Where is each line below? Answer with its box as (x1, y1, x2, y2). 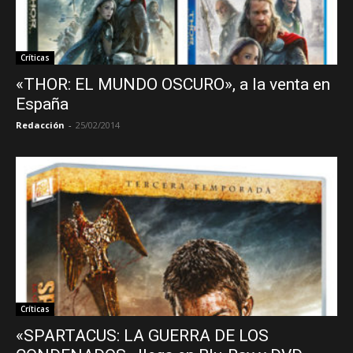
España (16, 95, 69, 114)
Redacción (16, 119, 65, 132)
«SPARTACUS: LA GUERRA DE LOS (16, 325, 269, 345)
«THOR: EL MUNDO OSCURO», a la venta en (16, 75, 330, 95)
